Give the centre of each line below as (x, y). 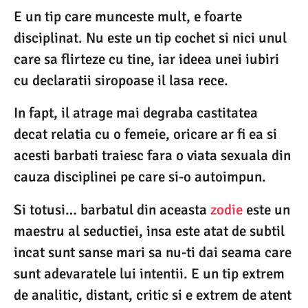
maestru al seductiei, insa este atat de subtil (149, 231)
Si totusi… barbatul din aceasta (112, 209)
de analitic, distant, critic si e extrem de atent (153, 295)
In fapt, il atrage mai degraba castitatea (136, 113)
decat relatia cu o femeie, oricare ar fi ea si (145, 134)
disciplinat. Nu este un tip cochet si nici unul (150, 38)
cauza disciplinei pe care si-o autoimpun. (140, 177)
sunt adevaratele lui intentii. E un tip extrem (149, 273)
